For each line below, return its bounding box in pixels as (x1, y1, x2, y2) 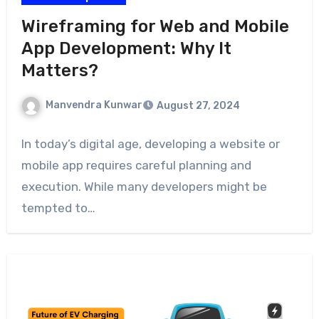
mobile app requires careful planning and (21, 158, 251, 173)
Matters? (21, 61, 98, 81)
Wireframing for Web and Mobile (21, 16, 289, 37)
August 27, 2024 (156, 100, 240, 113)
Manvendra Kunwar (45, 99, 142, 112)
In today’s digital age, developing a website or (21, 137, 280, 152)
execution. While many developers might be (21, 179, 267, 194)
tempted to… (21, 201, 95, 216)
